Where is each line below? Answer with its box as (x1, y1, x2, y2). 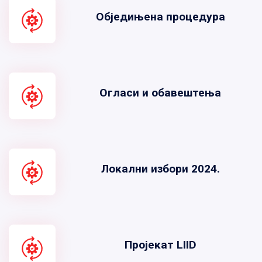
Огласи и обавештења (99, 86, 221, 100)
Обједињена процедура (95, 10, 225, 24)
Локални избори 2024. (101, 162, 220, 176)
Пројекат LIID (124, 238, 196, 252)
